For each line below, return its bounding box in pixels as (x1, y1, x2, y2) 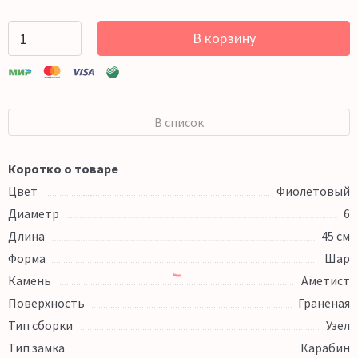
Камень (8, 272, 51, 289)
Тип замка (8, 340, 65, 356)
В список (154, 114, 204, 131)
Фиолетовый (276, 183, 350, 200)
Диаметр (8, 205, 59, 222)
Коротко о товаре (8, 161, 118, 177)
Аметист (301, 272, 350, 289)
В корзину (192, 29, 256, 48)
